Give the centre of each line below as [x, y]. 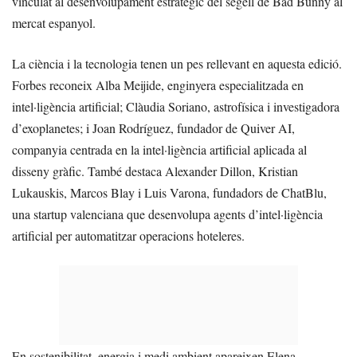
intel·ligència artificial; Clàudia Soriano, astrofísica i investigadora [176, 106]
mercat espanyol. [54, 22]
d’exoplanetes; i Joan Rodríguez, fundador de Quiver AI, [153, 127]
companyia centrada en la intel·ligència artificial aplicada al [159, 149]
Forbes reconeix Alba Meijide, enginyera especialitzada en [158, 84]
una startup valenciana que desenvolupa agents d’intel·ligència [167, 214]
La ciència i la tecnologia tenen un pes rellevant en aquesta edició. [177, 63]
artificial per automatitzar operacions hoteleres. [128, 235]
